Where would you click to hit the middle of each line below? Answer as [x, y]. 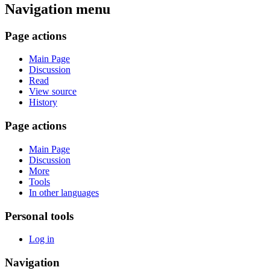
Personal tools [39, 216]
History [43, 102]
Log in [42, 239]
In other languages [64, 192]
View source [53, 92]
